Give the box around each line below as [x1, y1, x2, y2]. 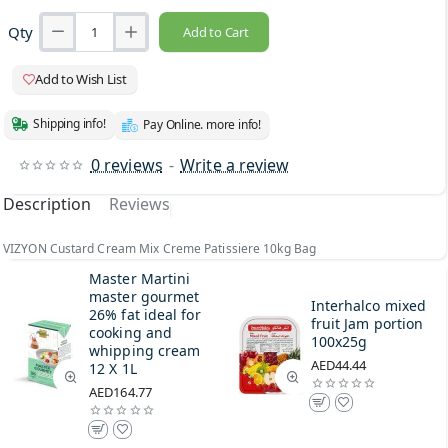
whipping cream [89, 340, 201, 360]
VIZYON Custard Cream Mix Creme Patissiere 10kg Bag [3, 239, 316, 257]
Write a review [180, 153, 290, 176]
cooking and [89, 322, 173, 342]
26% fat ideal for [89, 304, 201, 324]
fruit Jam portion [310, 313, 424, 333]
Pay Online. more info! [143, 115, 261, 133]
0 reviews [90, 153, 163, 176]
